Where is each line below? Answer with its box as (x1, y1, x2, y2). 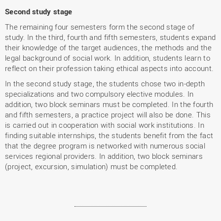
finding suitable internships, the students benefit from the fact (5, 130, 214, 140)
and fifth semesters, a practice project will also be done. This (5, 110, 211, 119)
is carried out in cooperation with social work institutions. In (5, 120, 204, 130)
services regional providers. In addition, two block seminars (5, 151, 203, 161)
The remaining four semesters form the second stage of (5, 22, 194, 32)
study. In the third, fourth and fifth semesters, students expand (5, 32, 216, 42)
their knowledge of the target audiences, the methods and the (5, 42, 212, 52)
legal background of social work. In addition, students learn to (5, 53, 210, 63)
